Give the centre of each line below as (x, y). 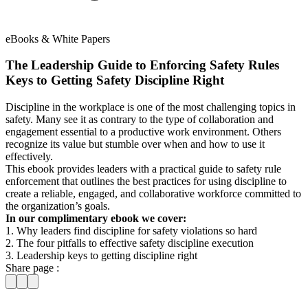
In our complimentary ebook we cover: (96, 218)
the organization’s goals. (58, 206)
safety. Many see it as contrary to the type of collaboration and (140, 119)
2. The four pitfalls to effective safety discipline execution (130, 243)
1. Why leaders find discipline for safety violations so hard (131, 230)
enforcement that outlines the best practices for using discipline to (146, 181)
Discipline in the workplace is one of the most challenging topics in (151, 107)
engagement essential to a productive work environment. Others (143, 131)
